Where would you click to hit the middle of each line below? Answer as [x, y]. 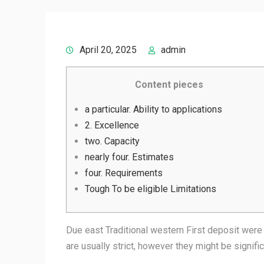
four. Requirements [124, 173]
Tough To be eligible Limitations [151, 189]
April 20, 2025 [108, 50]
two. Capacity [112, 141]
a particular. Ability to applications [154, 109]
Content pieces [169, 85]
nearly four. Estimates [129, 157]
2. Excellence [112, 125]
